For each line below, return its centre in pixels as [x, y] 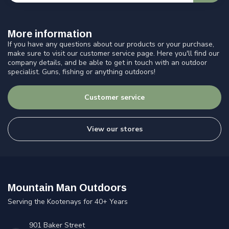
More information [50, 34]
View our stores [114, 129]
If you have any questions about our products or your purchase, [111, 44]
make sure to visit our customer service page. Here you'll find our [113, 54]
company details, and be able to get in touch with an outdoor [107, 63]
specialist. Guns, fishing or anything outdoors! [82, 72]
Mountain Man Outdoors [67, 188]
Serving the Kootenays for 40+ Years [68, 202]
